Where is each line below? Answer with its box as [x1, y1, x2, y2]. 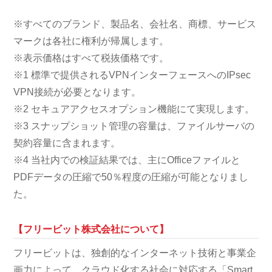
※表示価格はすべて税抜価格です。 [13, 52, 169, 63]
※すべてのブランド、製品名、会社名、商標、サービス [13, 18, 257, 29]
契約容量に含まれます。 [13, 137, 121, 148]
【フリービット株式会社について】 [13, 223, 169, 234]
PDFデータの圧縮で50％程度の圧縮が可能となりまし [13, 171, 249, 182]
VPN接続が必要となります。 [13, 86, 141, 97]
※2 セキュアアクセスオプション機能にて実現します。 [13, 103, 255, 114]
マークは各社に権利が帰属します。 [13, 35, 169, 46]
